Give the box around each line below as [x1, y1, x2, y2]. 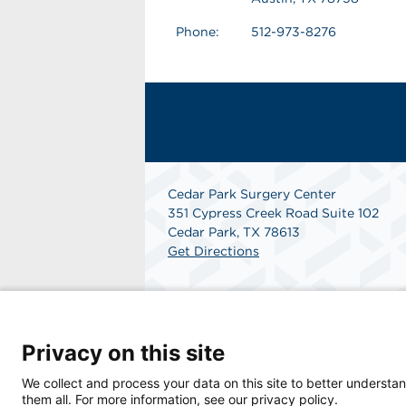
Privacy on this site [22, 340, 225, 366]
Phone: [176, 24, 219, 39]
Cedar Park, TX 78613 [168, 225, 300, 239]
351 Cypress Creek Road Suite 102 [168, 206, 379, 220]
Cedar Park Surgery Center [168, 187, 336, 201]
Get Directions [168, 244, 259, 258]
